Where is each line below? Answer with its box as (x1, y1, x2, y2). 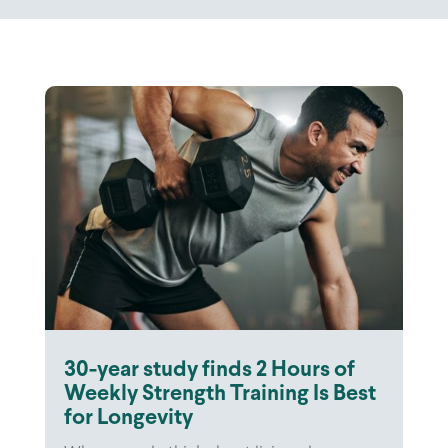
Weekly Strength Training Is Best (63, 383, 376, 405)
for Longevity (63, 407, 193, 429)
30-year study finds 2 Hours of (63, 359, 355, 381)
